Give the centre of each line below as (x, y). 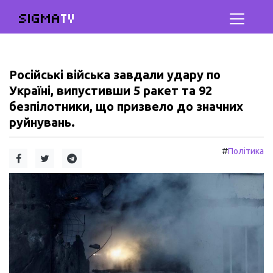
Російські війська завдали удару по (115, 75)
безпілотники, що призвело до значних (126, 106)
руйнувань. (42, 122)
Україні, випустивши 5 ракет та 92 (111, 90)
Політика (246, 151)
